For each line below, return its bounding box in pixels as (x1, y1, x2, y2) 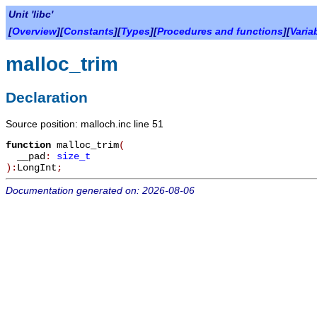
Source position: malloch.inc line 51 (6, 117, 163, 129)
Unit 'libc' (8, 8, 53, 20)
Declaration (6, 88, 88, 105)
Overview (12, 25, 57, 37)
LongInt (17, 161, 57, 173)
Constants (64, 25, 114, 37)
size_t (57, 150, 91, 162)
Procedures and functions (157, 25, 283, 37)
